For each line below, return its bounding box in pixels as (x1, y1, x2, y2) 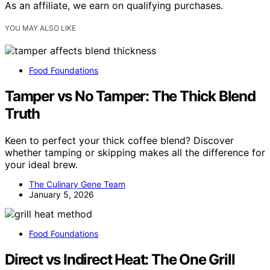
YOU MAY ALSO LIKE (5, 24, 76, 33)
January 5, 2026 (29, 189, 94, 199)
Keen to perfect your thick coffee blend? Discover (5, 134, 234, 146)
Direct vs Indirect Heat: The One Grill (5, 250, 235, 268)
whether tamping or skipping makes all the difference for (5, 146, 265, 159)
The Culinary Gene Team (29, 178, 125, 189)
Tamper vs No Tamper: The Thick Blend (5, 87, 256, 105)
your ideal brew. (5, 158, 78, 171)
